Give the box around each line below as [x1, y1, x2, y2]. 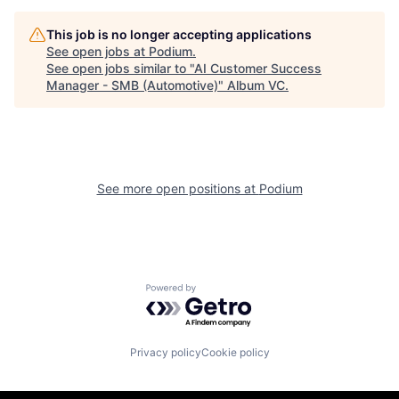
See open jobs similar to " [46, 61, 194, 76]
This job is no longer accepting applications [46, 27, 312, 42]
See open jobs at [46, 44, 149, 59]
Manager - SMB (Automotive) [46, 77, 218, 93]
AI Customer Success [194, 61, 322, 76]
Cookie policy [200, 346, 270, 359]
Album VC [227, 77, 285, 93]
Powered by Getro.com [145, 283, 302, 302]
